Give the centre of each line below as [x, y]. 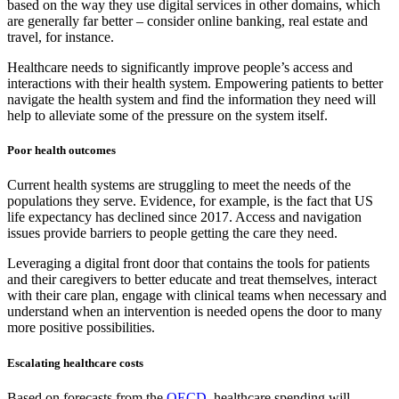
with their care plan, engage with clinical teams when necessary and [197, 296]
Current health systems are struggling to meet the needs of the [179, 185]
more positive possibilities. [81, 328]
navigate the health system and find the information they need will [191, 100]
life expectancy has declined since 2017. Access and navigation [184, 217]
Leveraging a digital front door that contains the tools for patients [188, 264]
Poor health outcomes [61, 151]
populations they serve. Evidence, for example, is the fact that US [190, 201]
